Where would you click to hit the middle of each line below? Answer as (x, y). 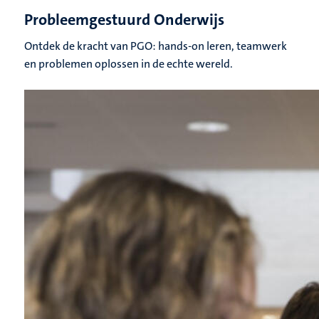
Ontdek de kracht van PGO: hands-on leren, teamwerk (156, 46)
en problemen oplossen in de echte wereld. (129, 64)
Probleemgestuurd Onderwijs (124, 20)
